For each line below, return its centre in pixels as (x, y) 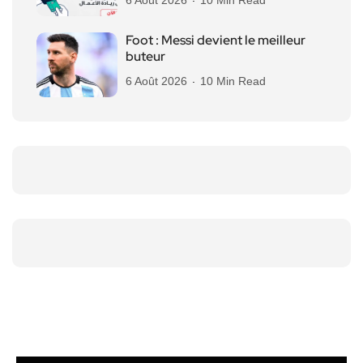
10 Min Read (233, 81)
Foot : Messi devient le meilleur (216, 40)
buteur (145, 56)
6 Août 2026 (156, 81)
